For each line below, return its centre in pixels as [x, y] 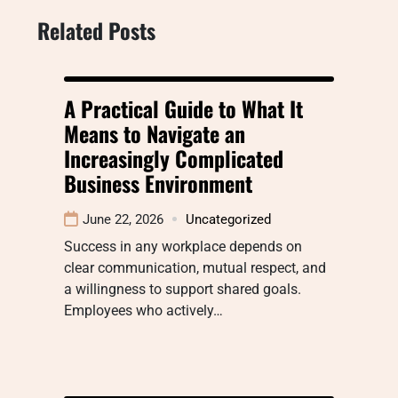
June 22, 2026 [123, 219]
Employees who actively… [143, 310]
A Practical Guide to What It [183, 108]
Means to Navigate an [155, 133]
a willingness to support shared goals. [183, 289]
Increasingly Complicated [174, 158]
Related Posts [96, 30]
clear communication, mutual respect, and [195, 267]
